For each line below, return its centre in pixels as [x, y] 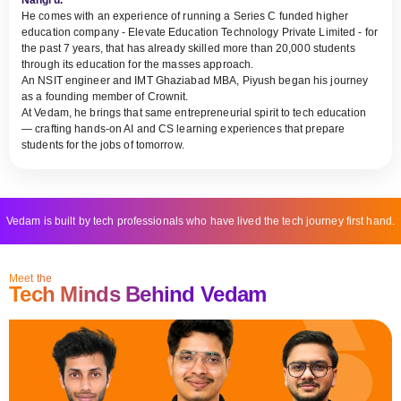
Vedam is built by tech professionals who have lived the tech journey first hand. [200, 221]
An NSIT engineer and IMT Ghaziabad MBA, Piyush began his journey [195, 80]
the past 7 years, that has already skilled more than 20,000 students [188, 48]
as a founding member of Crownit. [105, 96]
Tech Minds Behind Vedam [138, 294]
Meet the [30, 278]
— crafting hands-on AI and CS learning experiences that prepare [183, 128]
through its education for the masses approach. [138, 64]
